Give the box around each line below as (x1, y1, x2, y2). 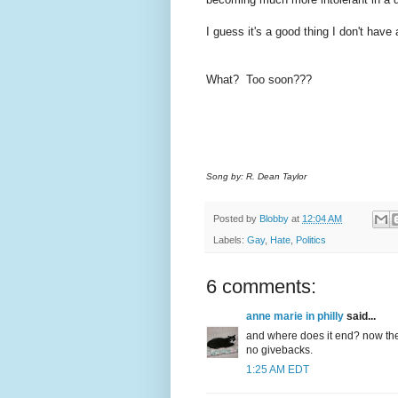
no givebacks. (246, 344, 313, 357)
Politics (296, 235, 326, 246)
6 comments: (206, 275, 316, 298)
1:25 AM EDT (246, 363, 309, 377)
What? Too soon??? (206, 73, 312, 87)
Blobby (259, 213, 289, 225)
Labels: (213, 235, 247, 246)
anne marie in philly (246, 310, 344, 323)
